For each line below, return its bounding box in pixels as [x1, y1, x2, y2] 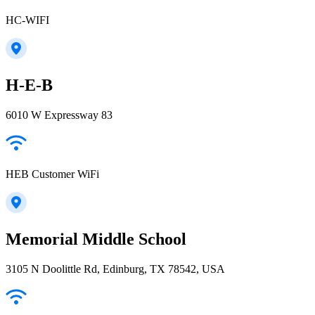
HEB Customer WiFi [6, 168, 99, 180]
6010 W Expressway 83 [6, 109, 112, 121]
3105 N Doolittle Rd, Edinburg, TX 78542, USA [6, 262, 225, 275]
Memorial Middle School [6, 229, 186, 248]
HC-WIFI [6, 14, 49, 27]
